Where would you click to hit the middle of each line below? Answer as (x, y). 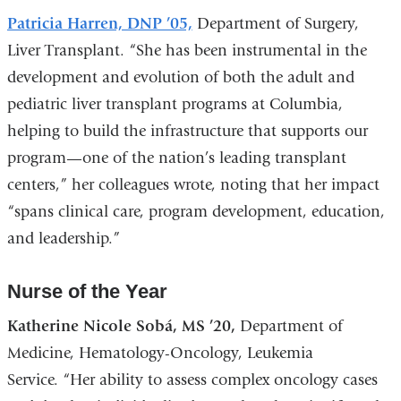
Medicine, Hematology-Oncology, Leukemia (160, 354)
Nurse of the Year (90, 292)
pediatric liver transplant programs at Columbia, (175, 104)
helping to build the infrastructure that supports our (187, 131)
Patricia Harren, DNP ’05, (99, 23)
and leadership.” (65, 238)
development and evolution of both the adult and (180, 77)
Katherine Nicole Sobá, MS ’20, (121, 327)
